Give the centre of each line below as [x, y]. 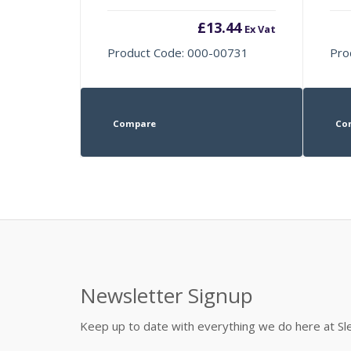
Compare [134, 123]
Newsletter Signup [166, 295]
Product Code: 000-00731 [178, 52]
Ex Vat [260, 29]
